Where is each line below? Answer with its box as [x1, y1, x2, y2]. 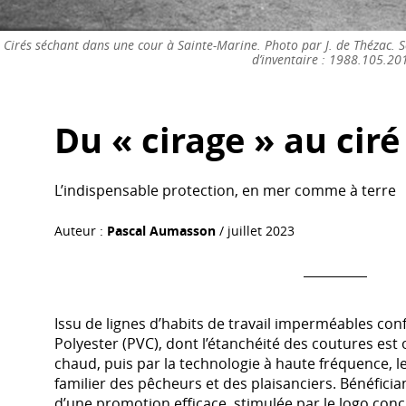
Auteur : [54, 222, 108, 240]
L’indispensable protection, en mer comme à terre [54, 180, 397, 201]
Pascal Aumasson [107, 222, 217, 240]
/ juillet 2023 [216, 222, 295, 240]
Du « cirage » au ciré [54, 116, 401, 165]
